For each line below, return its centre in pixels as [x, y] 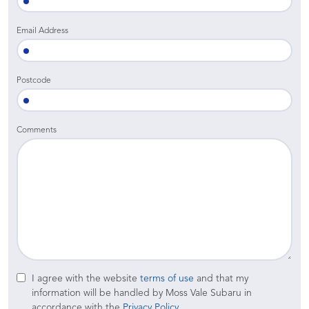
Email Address [42, 31]
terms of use [167, 278]
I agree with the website [86, 278]
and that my [221, 278]
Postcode [34, 80]
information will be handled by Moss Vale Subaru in [142, 293]
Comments [37, 130]
